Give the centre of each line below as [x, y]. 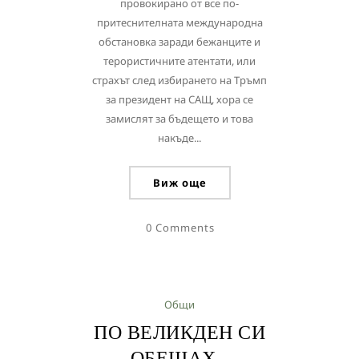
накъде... [179, 138]
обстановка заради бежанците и [179, 42]
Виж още [179, 183]
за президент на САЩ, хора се [179, 99]
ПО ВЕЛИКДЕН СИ [179, 332]
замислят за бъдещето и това [179, 119]
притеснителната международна [179, 22]
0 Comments [180, 228]
